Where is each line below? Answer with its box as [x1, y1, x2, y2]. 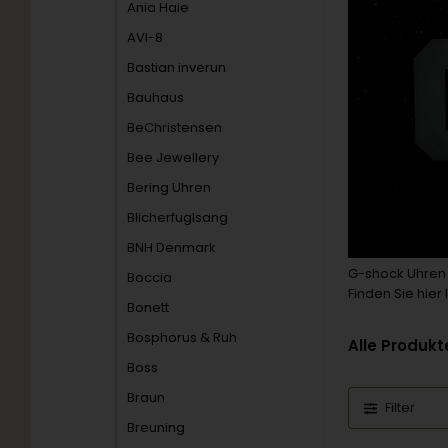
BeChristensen [127, 118, 223, 137]
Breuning [127, 418, 186, 437]
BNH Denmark [127, 238, 217, 257]
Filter [385, 398, 416, 417]
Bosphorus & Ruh [127, 328, 238, 347]
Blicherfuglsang [127, 208, 229, 227]
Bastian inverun [127, 58, 227, 77]
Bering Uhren [127, 178, 212, 197]
